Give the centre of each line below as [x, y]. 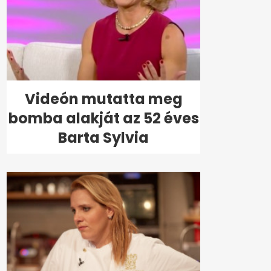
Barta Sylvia [103, 138]
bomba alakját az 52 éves [103, 119]
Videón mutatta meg [103, 99]
